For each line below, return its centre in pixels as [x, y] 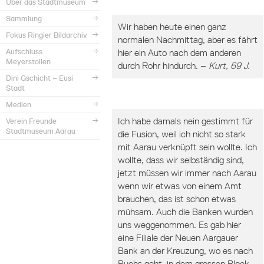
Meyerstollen [28, 62]
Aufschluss [24, 52]
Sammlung [24, 19]
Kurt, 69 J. [229, 66]
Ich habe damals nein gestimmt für [185, 121]
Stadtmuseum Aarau [41, 131]
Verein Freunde [31, 121]
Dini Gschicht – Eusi [39, 78]
